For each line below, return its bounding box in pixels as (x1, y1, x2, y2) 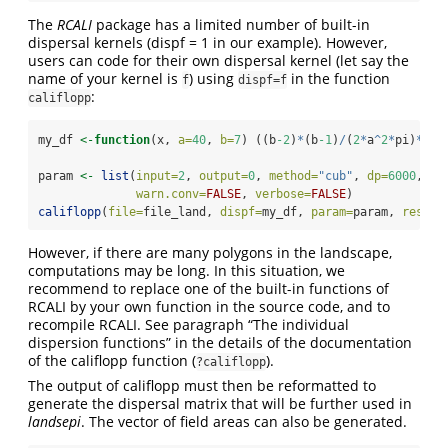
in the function (287, 69, 390, 89)
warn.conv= (136, 187, 206, 202)
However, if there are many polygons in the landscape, (28, 243, 392, 263)
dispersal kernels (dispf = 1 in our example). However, (28, 33, 387, 53)
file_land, (143, 205, 220, 220)
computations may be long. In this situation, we (28, 261, 345, 281)
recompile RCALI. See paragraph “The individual (28, 315, 349, 335)
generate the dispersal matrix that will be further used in (28, 394, 412, 414)
